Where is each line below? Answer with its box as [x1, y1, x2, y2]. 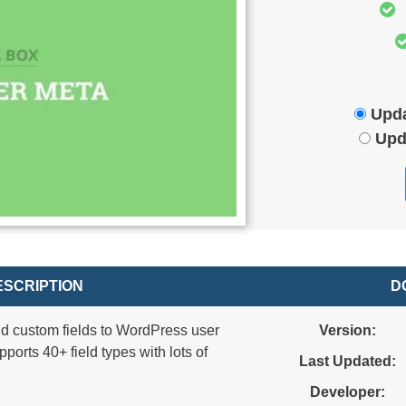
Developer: [309, 384, 385, 400]
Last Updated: [298, 353, 396, 369]
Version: [318, 323, 376, 338]
